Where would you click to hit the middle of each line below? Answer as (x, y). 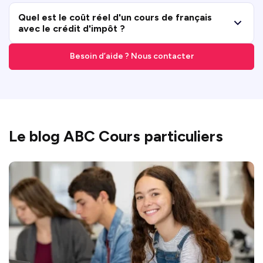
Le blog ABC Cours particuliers (116, 136)
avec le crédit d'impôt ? (72, 28)
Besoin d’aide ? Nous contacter (131, 56)
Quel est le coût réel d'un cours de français (115, 17)
